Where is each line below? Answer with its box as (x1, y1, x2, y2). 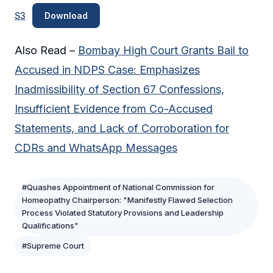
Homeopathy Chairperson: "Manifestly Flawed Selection (22, 194, 233, 205)
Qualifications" (22, 220, 79, 230)
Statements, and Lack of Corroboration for (15, 121, 229, 135)
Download (44, 10, 88, 21)
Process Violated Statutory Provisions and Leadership (22, 207, 224, 218)
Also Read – (15, 43, 78, 57)
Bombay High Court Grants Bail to (78, 43, 249, 57)
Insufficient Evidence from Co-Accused (15, 102, 213, 115)
